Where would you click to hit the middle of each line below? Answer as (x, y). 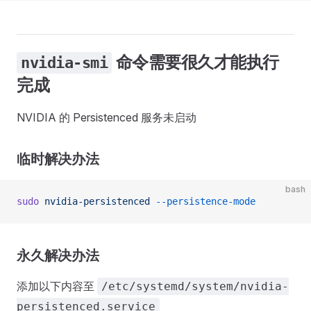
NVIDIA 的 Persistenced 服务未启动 (107, 117)
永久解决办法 (58, 255)
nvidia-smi (65, 63)
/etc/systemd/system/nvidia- (195, 286)
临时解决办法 (58, 159)
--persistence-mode (203, 201)
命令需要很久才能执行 (195, 62)
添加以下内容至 (57, 286)
